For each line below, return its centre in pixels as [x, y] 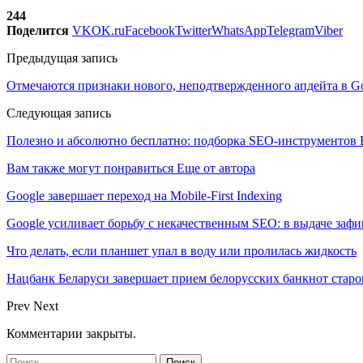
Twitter [193, 30]
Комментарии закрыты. [71, 333]
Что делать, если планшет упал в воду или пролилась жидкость [181, 250]
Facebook [150, 30]
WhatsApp [239, 30]
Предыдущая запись [62, 58]
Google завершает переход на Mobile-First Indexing [144, 195]
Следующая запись [59, 113]
